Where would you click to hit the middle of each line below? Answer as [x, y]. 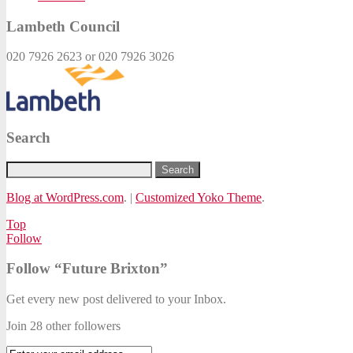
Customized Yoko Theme [199, 197]
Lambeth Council [63, 26]
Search [28, 138]
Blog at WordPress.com [65, 197]
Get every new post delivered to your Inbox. [116, 299]
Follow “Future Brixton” [87, 269]
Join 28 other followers [63, 326]
